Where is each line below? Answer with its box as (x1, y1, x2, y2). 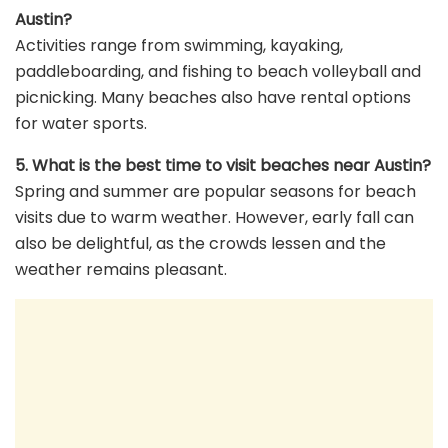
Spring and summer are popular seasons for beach (15, 180, 416, 204)
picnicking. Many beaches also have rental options (15, 86, 411, 110)
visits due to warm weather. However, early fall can (15, 206, 414, 230)
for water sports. (15, 112, 147, 136)
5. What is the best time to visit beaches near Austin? (15, 154, 431, 178)
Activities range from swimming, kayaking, (15, 34, 343, 58)
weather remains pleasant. (15, 258, 227, 282)
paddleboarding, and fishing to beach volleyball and (15, 60, 421, 84)
